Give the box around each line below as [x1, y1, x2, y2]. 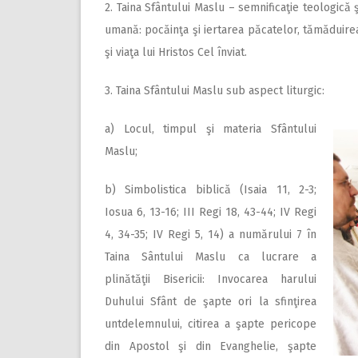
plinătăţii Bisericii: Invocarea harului [105, 272, 316, 287]
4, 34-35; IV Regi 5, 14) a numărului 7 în [105, 228, 316, 242]
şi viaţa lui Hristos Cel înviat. [105, 46, 247, 60]
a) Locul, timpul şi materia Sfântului [105, 122, 316, 137]
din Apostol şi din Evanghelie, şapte [105, 340, 316, 354]
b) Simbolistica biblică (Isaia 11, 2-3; [105, 183, 316, 197]
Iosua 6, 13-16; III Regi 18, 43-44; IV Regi [105, 205, 316, 220]
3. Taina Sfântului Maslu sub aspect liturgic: [105, 84, 324, 98]
